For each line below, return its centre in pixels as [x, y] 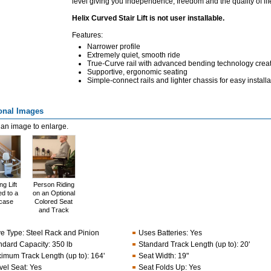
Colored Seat [54, 201]
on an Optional [54, 193]
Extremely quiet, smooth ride [133, 55]
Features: [87, 35]
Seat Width [156, 256]
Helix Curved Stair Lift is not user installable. [148, 18]
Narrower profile [113, 47]
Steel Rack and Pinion [62, 233]
